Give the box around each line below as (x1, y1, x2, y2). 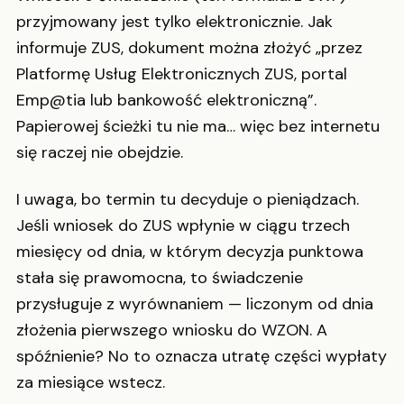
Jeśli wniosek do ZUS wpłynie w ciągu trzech (16, 214, 350, 236)
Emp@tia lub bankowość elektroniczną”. (16, 89, 317, 112)
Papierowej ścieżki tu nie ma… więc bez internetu (16, 115, 380, 138)
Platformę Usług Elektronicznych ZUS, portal (16, 63, 347, 86)
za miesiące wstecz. (16, 371, 165, 393)
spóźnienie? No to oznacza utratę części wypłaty (16, 344, 387, 367)
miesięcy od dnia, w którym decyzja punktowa (16, 240, 363, 262)
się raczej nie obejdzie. (16, 142, 183, 164)
